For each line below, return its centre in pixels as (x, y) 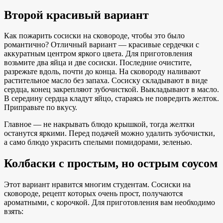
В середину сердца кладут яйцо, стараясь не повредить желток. (111, 99)
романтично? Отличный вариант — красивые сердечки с (102, 45)
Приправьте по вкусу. (41, 108)
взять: (14, 212)
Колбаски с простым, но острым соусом (111, 164)
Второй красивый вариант (76, 15)
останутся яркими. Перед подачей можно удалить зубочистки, (110, 133)
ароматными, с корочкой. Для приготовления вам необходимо (110, 203)
